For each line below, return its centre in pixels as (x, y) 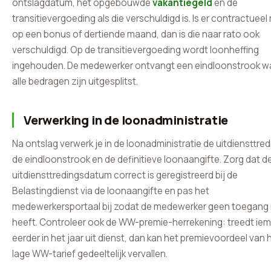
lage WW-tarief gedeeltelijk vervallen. (90, 254)
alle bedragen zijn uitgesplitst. (75, 81)
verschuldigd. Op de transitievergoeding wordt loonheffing (135, 50)
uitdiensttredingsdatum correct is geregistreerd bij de (125, 175)
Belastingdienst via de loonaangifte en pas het (111, 191)
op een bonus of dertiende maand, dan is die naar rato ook (136, 34)
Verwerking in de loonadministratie (126, 120)
